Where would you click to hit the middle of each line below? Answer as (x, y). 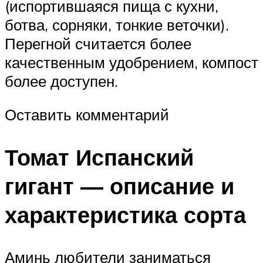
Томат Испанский (99, 157)
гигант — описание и (119, 186)
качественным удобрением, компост (131, 62)
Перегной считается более (98, 43)
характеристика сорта (125, 215)
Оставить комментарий (87, 115)
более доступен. (61, 81)
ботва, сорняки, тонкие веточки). (117, 24)
